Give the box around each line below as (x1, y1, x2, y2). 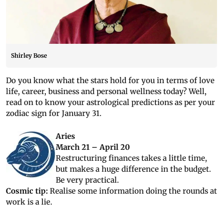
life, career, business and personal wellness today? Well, (6, 87, 207, 97)
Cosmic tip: (6, 186, 50, 196)
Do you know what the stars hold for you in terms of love (6, 76, 215, 86)
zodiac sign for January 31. (6, 109, 102, 118)
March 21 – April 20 (56, 142, 130, 152)
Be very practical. (56, 175, 119, 185)
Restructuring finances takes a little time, (56, 153, 207, 163)
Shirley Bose (11, 52, 47, 60)
